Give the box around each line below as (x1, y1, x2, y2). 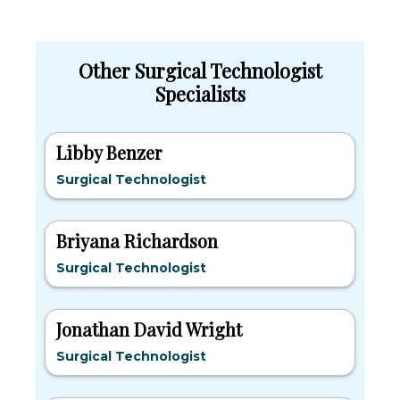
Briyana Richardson (56, 229, 218, 253)
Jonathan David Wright (56, 317, 242, 341)
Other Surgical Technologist (78, 57, 322, 83)
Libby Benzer (56, 140, 162, 164)
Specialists (154, 80, 246, 106)
